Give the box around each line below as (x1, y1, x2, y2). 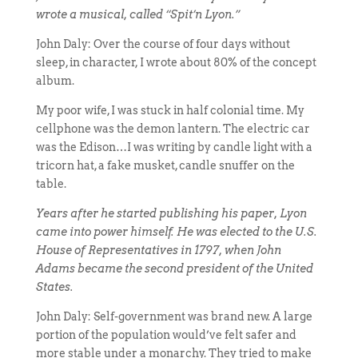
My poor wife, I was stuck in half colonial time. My (35, 104, 304, 117)
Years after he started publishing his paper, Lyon (35, 207, 307, 220)
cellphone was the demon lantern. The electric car (35, 122, 310, 135)
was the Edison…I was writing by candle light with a (35, 141, 312, 153)
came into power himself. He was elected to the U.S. (35, 225, 317, 238)
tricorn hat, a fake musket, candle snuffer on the (35, 159, 295, 172)
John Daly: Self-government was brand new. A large (35, 310, 312, 323)
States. (35, 280, 74, 293)
